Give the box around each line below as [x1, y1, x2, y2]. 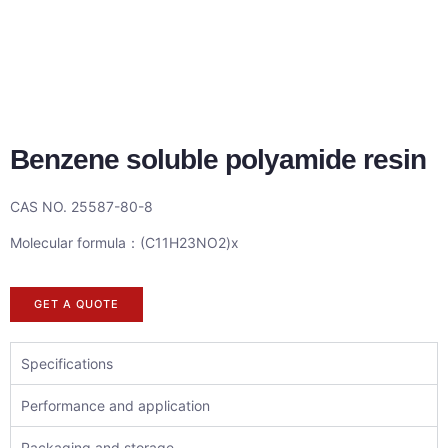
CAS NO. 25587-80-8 [10, 198, 161, 216]
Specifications [21, 354, 113, 372]
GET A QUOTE [34, 296, 119, 311]
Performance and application [21, 396, 210, 414]
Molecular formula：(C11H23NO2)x [10, 233, 239, 251]
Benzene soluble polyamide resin [10, 144, 426, 176]
